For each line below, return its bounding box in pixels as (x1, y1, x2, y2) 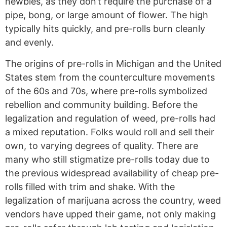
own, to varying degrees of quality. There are (5, 140, 198, 151)
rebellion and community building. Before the (5, 99, 198, 110)
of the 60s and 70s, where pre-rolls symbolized (5, 85, 207, 96)
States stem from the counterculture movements (5, 71, 215, 83)
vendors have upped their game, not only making (5, 208, 216, 219)
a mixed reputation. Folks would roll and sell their (5, 126, 214, 137)
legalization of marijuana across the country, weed (5, 195, 221, 206)
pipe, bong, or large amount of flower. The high (5, 10, 208, 21)
